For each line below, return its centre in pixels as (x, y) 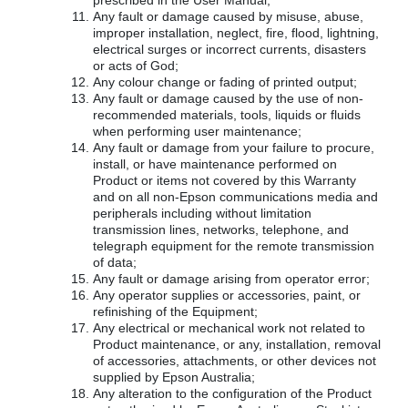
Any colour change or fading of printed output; (225, 82)
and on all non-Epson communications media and (235, 197)
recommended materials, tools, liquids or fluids (227, 115)
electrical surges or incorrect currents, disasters (229, 49)
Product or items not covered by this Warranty (224, 180)
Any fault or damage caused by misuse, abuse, (228, 16)
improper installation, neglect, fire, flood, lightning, (236, 33)
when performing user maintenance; (197, 131)
